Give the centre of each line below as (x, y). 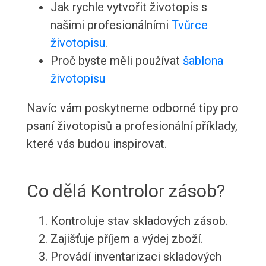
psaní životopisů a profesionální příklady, (132, 126)
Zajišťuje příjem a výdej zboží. (126, 239)
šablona (203, 61)
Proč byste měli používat (116, 61)
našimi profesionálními (111, 25)
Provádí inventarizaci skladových (136, 257)
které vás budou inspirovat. (96, 144)
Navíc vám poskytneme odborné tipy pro (132, 108)
